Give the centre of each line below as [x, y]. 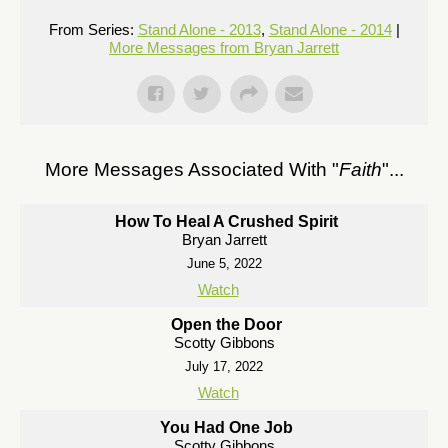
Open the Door [226, 324]
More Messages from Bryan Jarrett [224, 47]
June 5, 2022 [224, 263]
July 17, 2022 [224, 366]
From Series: [91, 29]
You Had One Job [226, 427]
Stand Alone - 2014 [330, 29]
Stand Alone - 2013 [199, 29]
